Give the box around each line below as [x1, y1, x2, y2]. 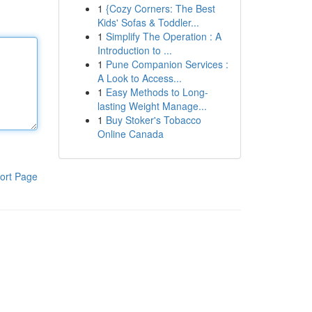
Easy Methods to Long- [105, 85, 208, 99]
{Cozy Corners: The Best [105, 1, 215, 15]
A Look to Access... [97, 71, 182, 85]
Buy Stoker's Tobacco [105, 113, 201, 127]
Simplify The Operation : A [105, 29, 221, 43]
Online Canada [97, 127, 164, 141]
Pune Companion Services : [105, 57, 228, 71]
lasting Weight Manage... [97, 99, 207, 113]
